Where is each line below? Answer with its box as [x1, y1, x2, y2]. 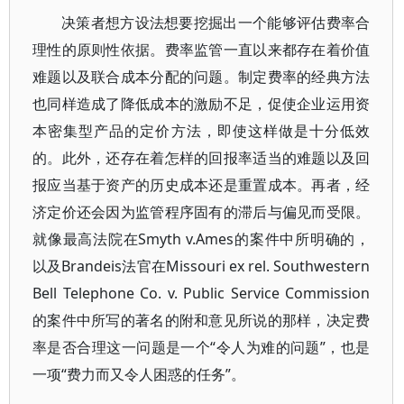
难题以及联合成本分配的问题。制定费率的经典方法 [32, 67, 371, 87]
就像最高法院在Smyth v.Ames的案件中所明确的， [32, 229, 371, 249]
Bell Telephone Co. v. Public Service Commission [32, 283, 371, 303]
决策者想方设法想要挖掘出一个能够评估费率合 [61, 13, 371, 32]
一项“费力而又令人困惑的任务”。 [32, 364, 245, 384]
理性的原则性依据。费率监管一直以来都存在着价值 [32, 40, 371, 60]
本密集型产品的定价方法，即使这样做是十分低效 [32, 121, 371, 141]
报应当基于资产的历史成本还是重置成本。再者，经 [32, 175, 371, 195]
